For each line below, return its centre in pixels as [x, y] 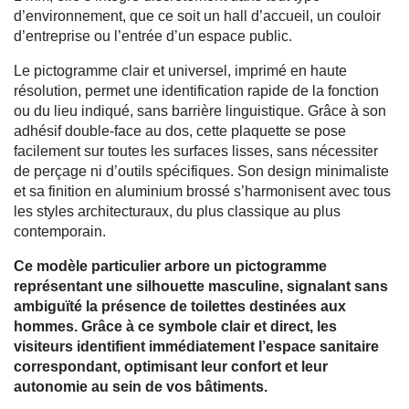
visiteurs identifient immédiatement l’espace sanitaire [196, 346]
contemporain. [60, 231]
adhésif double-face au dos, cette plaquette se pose [180, 131]
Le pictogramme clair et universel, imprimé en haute [180, 70]
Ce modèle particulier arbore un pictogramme [170, 266]
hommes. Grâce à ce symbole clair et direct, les [175, 326]
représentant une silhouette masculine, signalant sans [201, 286]
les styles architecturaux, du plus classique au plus [177, 211]
